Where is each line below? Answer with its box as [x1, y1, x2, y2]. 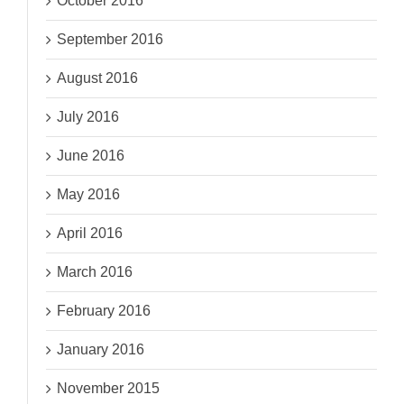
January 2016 [57, 342, 145, 358]
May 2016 [57, 187, 121, 203]
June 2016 [57, 148, 125, 164]
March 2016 [57, 264, 133, 280]
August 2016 [57, 70, 139, 87]
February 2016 [57, 303, 151, 319]
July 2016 [57, 109, 120, 125]
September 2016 [57, 32, 164, 48]
